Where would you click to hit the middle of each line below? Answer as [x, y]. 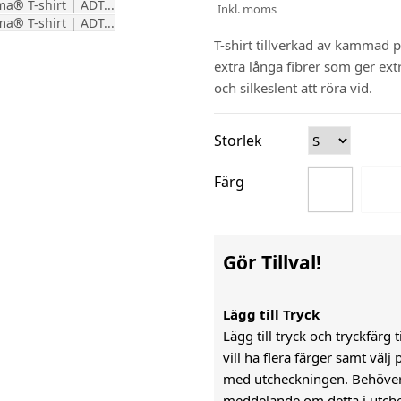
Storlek [238, 141]
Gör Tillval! [272, 262]
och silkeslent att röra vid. [295, 88]
